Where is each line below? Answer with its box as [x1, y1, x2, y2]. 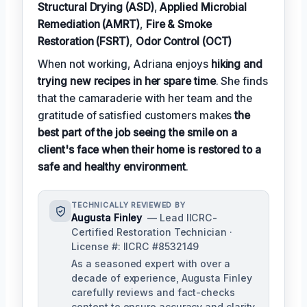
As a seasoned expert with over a [71, 258, 230, 270]
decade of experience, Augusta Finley [71, 272, 252, 284]
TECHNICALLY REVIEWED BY [71, 201, 186, 210]
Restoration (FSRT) [38, 35, 130, 49]
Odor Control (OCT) [135, 35, 232, 49]
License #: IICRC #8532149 [71, 241, 199, 253]
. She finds [215, 75, 268, 88]
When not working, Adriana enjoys [38, 58, 211, 71]
